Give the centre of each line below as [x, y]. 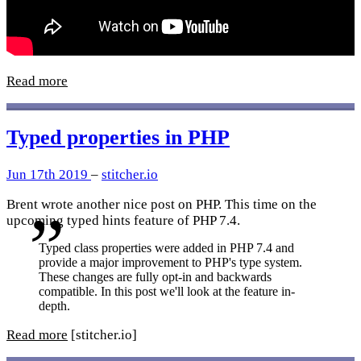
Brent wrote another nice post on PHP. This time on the [162, 204]
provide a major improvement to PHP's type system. [170, 263]
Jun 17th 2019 [49, 174]
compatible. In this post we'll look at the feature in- [167, 292]
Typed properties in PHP [118, 137]
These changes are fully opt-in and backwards [155, 277]
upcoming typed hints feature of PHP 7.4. [123, 220]
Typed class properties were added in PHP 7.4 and [166, 248]
